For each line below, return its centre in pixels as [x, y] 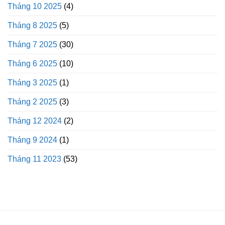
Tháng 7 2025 [32, 45]
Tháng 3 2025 [32, 83]
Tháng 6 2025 [32, 64]
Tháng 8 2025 [32, 26]
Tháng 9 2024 [32, 140]
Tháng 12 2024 [35, 121]
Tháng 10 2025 [35, 7]
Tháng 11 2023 [34, 159]
